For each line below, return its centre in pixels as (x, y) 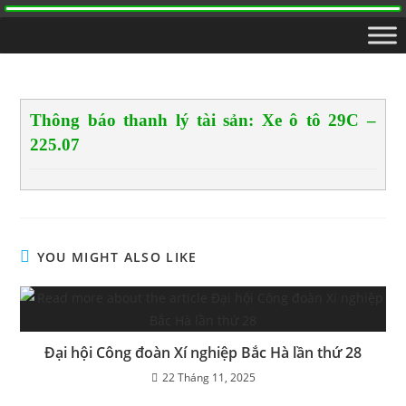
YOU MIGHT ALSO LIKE (117, 257)
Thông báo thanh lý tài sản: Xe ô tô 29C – (203, 120)
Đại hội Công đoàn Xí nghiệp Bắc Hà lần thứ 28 (203, 353)
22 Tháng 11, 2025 (208, 377)
